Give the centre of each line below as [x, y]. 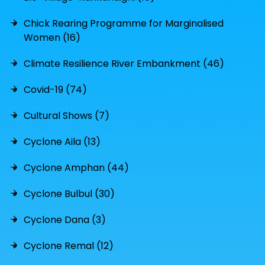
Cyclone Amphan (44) [76, 167]
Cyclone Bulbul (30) [69, 193]
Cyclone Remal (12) [69, 245]
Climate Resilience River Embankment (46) [124, 63]
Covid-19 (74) [55, 89]
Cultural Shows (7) [67, 115]
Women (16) [52, 37]
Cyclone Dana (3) [65, 219]
